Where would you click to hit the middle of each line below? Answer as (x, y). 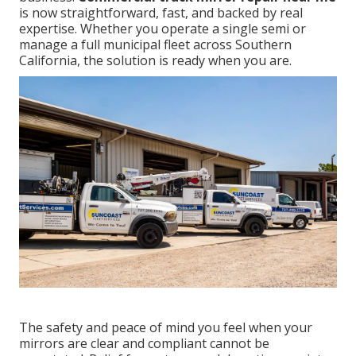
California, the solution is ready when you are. (155, 60)
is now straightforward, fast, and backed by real (161, 12)
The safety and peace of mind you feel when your (166, 328)
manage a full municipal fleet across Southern (155, 44)
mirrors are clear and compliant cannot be (144, 344)
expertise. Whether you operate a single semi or (163, 28)
